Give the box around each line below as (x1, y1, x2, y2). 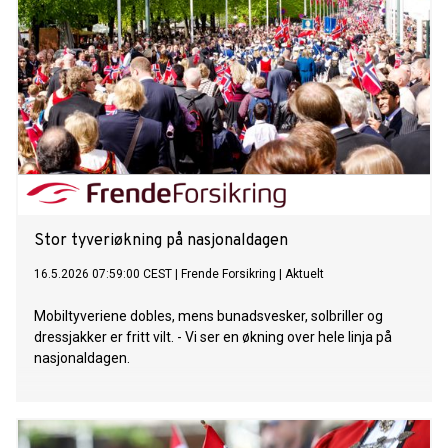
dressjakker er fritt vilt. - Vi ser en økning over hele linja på (34, 329, 392, 346)
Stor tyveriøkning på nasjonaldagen (34, 231, 288, 252)
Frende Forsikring (181, 267, 276, 282)
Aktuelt (285, 267, 324, 282)
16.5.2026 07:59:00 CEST (34, 267, 172, 282)
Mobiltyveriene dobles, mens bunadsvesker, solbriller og (34, 308, 383, 325)
